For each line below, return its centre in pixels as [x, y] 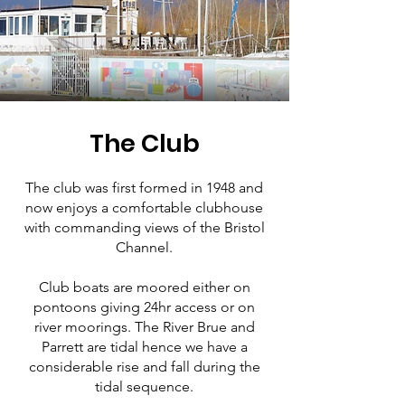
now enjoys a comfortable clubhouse [144, 207]
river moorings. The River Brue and [144, 327]
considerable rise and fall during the [144, 367]
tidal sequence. [144, 386]
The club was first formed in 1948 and [144, 188]
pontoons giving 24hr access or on [144, 307]
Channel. [144, 247]
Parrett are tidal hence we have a [144, 347]
